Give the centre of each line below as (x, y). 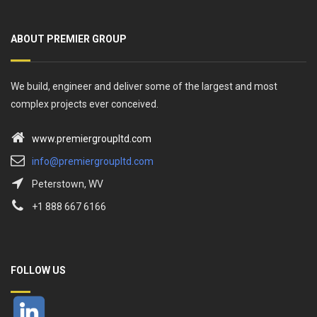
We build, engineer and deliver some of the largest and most (144, 86)
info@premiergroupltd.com (93, 161)
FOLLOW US (38, 270)
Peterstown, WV (68, 184)
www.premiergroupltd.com (92, 138)
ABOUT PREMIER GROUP (69, 39)
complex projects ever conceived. (85, 104)
